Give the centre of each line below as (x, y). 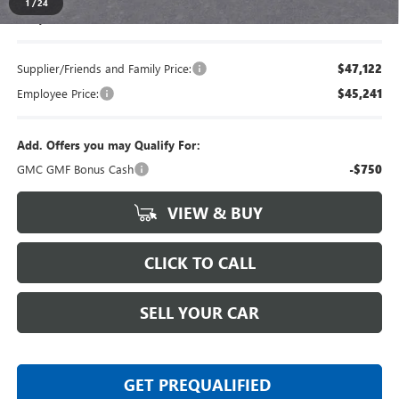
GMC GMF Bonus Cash (75, 169)
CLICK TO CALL (199, 263)
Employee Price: (57, 94)
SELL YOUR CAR (199, 313)
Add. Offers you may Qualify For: (108, 145)
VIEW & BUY (213, 213)
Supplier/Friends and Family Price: (104, 69)
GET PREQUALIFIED (197, 385)
